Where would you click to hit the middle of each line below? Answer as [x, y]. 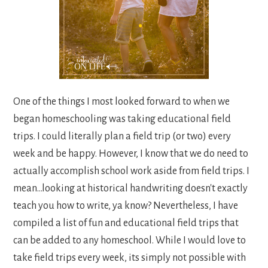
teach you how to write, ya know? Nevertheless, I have [126, 205]
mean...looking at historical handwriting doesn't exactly [131, 188]
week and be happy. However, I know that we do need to [131, 153]
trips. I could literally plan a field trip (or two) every [122, 136]
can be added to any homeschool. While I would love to [130, 240]
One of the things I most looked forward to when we [122, 101]
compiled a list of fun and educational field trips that [126, 223]
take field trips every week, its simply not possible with [130, 258]
